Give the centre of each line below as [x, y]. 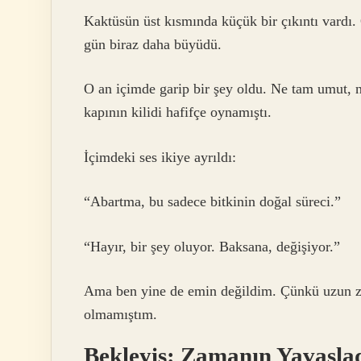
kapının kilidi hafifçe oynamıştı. [178, 112]
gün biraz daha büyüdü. [153, 45]
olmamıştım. [120, 315]
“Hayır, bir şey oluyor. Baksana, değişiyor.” [212, 246]
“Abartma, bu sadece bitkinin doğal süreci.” [212, 202]
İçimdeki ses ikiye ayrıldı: [160, 157]
